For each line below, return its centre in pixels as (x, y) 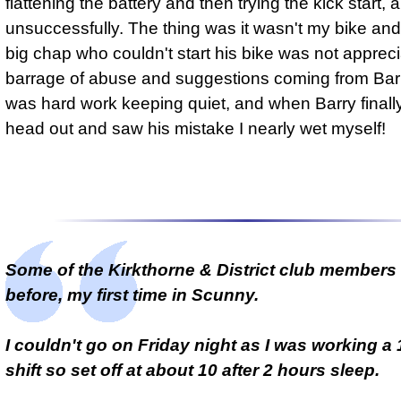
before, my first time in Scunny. (132, 294)
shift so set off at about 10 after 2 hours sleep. (192, 370)
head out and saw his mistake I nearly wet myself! (196, 129)
